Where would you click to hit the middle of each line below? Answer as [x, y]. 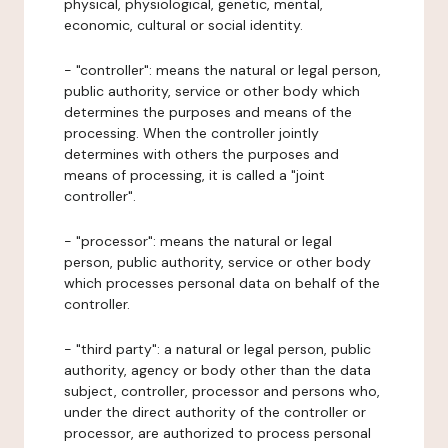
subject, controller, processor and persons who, [222, 391]
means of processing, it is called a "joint [194, 175]
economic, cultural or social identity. [183, 25]
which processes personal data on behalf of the [222, 283]
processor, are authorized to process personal [217, 433]
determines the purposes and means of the [208, 112]
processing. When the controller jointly [191, 133]
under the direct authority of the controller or [215, 412]
